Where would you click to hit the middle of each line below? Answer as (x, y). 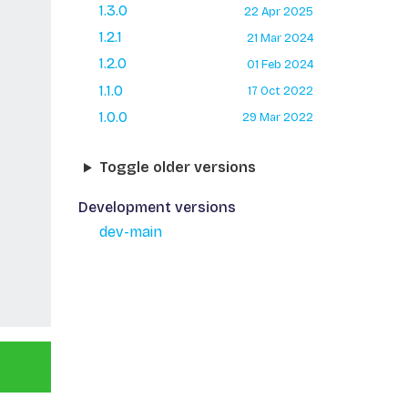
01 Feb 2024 (280, 64)
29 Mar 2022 (277, 117)
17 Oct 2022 (280, 91)
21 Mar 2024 (280, 37)
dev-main (130, 232)
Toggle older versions (177, 168)
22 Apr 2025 (278, 11)
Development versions (157, 208)
